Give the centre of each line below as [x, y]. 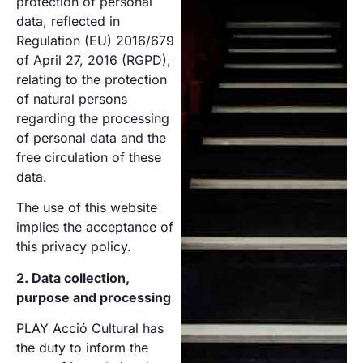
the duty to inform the [82, 347]
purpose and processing [94, 297]
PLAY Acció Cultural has [90, 328]
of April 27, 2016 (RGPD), [94, 60]
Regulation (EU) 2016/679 [95, 40]
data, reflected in [68, 21]
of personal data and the [91, 137]
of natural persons [72, 98]
